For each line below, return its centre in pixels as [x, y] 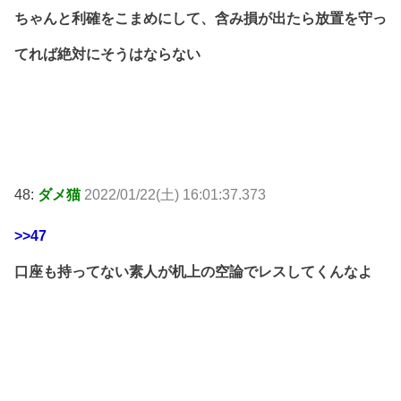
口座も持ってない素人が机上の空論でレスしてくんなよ [193, 271]
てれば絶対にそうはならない [107, 55]
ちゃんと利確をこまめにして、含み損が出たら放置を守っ [200, 19]
